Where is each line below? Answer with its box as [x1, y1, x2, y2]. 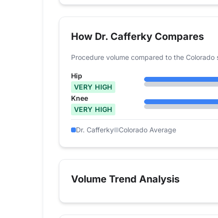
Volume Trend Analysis [71, 173, 180, 185]
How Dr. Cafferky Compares [71, 31, 204, 43]
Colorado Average [119, 126, 176, 134]
